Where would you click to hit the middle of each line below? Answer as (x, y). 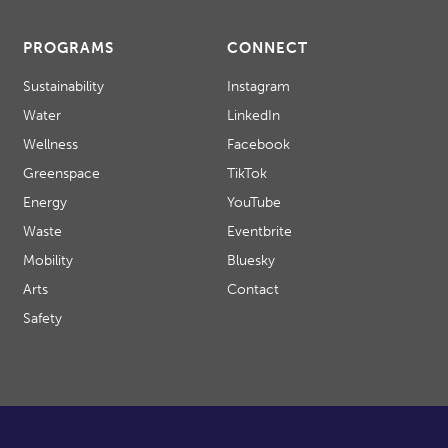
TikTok (247, 174)
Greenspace (61, 174)
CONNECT (268, 48)
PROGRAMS (68, 48)
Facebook (259, 145)
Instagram (259, 87)
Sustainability (63, 87)
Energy (44, 203)
